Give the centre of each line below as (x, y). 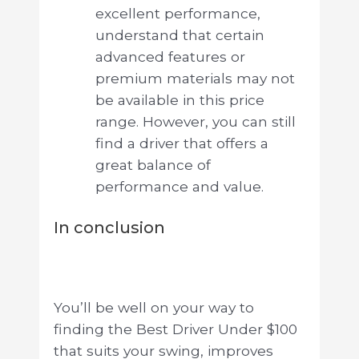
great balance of (153, 164)
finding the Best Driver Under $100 (175, 329)
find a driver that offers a (182, 143)
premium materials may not (195, 78)
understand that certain (179, 34)
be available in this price (179, 99)
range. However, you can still (195, 121)
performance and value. (179, 186)
